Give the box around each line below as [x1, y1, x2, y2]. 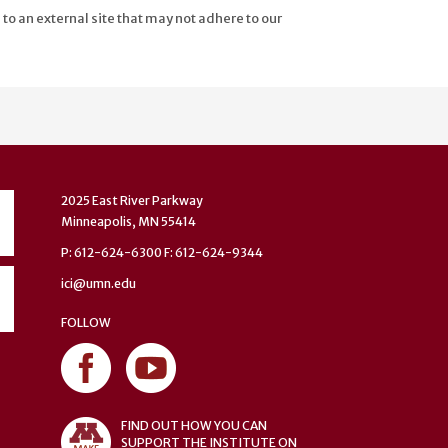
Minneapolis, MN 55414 [61, 213, 196, 229]
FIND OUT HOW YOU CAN [121, 418, 267, 434]
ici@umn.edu [61, 275, 136, 291]
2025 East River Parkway [61, 192, 203, 208]
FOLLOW [61, 315, 111, 331]
